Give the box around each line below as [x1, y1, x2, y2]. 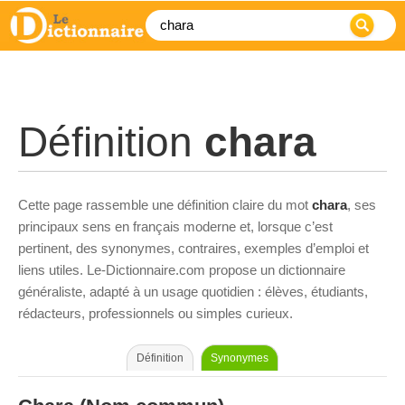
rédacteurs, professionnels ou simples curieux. [18, 306, 293, 321]
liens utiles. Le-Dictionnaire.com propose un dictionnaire [18, 262, 345, 278]
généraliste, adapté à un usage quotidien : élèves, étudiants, [18, 284, 368, 299]
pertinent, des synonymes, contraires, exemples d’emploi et [18, 240, 369, 256]
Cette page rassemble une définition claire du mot [18, 197, 312, 212]
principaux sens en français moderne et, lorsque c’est [18, 219, 333, 234]
